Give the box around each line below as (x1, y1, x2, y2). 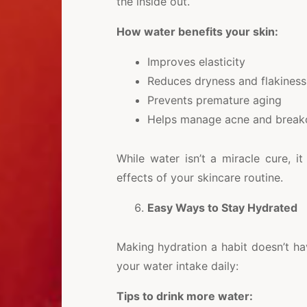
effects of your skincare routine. (116, 171, 283, 185)
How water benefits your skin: (116, 25, 278, 39)
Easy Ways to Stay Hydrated (147, 201, 297, 215)
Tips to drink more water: (116, 289, 253, 304)
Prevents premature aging (147, 93, 282, 108)
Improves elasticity (147, 55, 245, 69)
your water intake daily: (116, 259, 238, 273)
